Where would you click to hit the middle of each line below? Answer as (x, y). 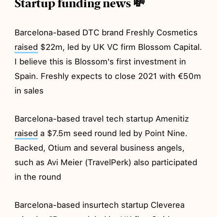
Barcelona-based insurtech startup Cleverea (100, 205)
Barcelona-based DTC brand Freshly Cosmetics (106, 32)
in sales (29, 90)
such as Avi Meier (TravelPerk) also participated (106, 162)
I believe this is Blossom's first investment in (101, 61)
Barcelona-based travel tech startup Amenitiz (102, 118)
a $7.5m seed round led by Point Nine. (113, 133)
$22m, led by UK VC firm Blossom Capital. (120, 47)
